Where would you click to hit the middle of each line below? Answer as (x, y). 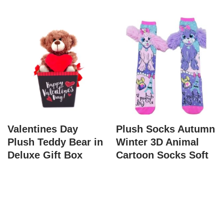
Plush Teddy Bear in (55, 142)
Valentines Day (43, 129)
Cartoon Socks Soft (162, 155)
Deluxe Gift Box (45, 155)
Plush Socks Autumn (166, 129)
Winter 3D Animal (158, 142)
